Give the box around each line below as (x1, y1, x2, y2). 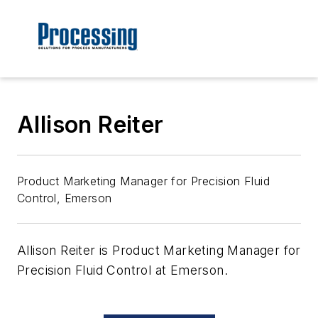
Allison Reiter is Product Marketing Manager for (17, 243, 301, 258)
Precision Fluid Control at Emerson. (17, 263, 228, 278)
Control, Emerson (17, 191, 112, 206)
